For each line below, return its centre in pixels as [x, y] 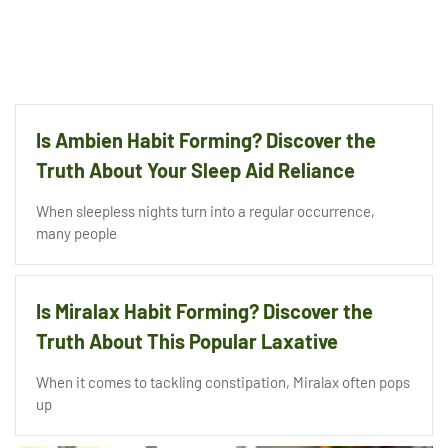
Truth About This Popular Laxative [187, 340]
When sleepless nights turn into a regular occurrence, [205, 210]
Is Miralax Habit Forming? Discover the [204, 310]
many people [76, 232]
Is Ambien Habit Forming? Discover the [206, 139]
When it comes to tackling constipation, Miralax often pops [223, 381]
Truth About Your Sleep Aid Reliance [195, 169]
